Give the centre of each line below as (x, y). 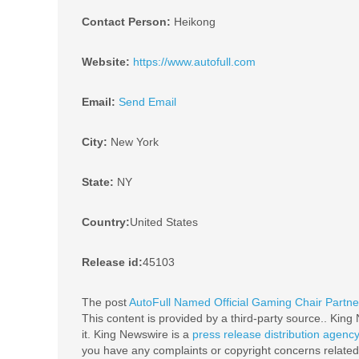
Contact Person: (126, 22)
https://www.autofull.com (194, 62)
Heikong (193, 22)
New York (133, 142)
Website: (106, 62)
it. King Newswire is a (137, 334)
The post (105, 302)
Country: (106, 222)
